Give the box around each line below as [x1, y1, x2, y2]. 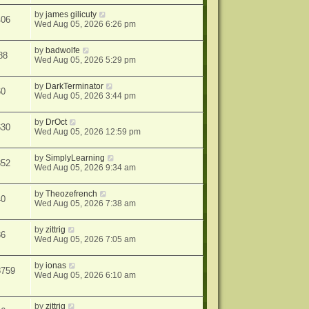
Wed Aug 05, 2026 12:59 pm [34, 126, 141, 137]
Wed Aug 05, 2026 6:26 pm [34, 19, 137, 29]
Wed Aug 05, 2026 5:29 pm [34, 54, 137, 65]
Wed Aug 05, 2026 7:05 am [34, 234, 137, 244]
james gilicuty [46, 9, 97, 19]
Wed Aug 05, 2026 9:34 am [34, 162, 137, 172]
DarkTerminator [46, 81, 104, 91]
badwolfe [46, 45, 81, 55]
